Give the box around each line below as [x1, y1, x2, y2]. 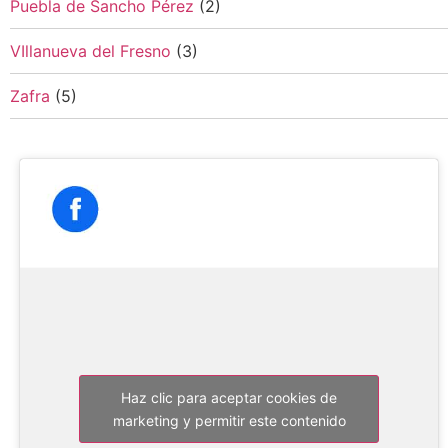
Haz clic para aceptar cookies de [121, 389, 337, 407]
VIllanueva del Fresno [10, 41, 171, 62]
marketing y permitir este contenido [112, 412, 346, 430]
